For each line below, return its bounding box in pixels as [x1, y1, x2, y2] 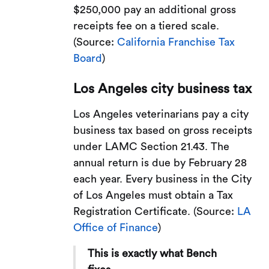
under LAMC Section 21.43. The [73, 141, 230, 152]
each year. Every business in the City [73, 173, 252, 184]
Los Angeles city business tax [73, 82, 252, 95]
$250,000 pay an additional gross [73, 4, 237, 15]
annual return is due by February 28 [73, 157, 247, 168]
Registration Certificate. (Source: [73, 205, 238, 217]
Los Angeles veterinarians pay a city [73, 108, 249, 119]
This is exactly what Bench [88, 247, 217, 259]
